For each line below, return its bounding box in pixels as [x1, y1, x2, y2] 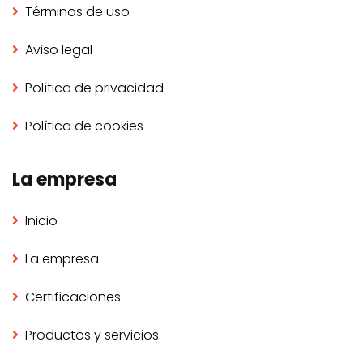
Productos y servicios [25, 326, 159, 345]
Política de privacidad [25, 79, 164, 98]
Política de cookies [25, 117, 143, 136]
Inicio [25, 211, 58, 231]
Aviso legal [25, 41, 92, 60]
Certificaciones [25, 288, 121, 307]
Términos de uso [25, 2, 130, 22]
